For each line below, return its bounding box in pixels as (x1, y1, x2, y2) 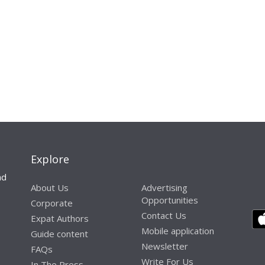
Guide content (31, 228, 89, 240)
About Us (31, 182, 69, 194)
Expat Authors (31, 212, 89, 225)
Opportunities (141, 194, 198, 206)
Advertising (141, 182, 188, 194)
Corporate (31, 197, 73, 209)
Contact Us (141, 209, 186, 222)
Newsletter (141, 240, 188, 253)
